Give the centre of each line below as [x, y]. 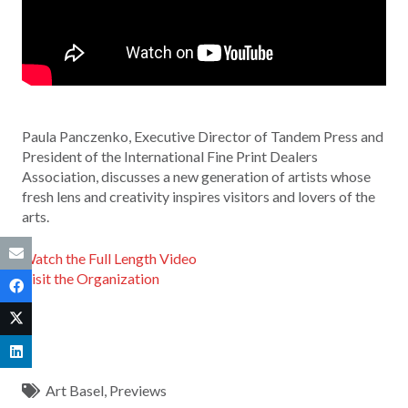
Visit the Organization [91, 279]
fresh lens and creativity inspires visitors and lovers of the [199, 197]
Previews [138, 391]
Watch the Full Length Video [109, 259]
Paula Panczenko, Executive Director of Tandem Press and [203, 137]
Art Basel [75, 391]
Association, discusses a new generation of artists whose [196, 177]
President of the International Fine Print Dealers [170, 157]
